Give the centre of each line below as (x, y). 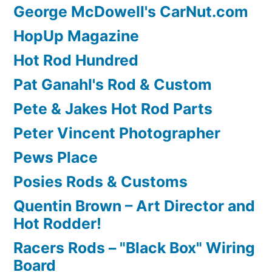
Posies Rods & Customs (100, 182)
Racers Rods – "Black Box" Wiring (134, 248)
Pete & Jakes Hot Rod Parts (113, 109)
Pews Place (56, 158)
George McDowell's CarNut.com (131, 12)
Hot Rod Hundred (76, 60)
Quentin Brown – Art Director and (134, 206)
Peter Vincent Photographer (117, 133)
